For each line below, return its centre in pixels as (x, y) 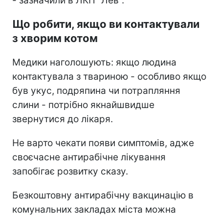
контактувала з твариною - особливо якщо (109, 76)
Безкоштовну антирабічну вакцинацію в (103, 195)
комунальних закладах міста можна (94, 209)
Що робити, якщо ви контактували (106, 24)
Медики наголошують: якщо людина (94, 62)
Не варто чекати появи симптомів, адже (103, 143)
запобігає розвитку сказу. (70, 171)
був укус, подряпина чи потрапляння (96, 90)
